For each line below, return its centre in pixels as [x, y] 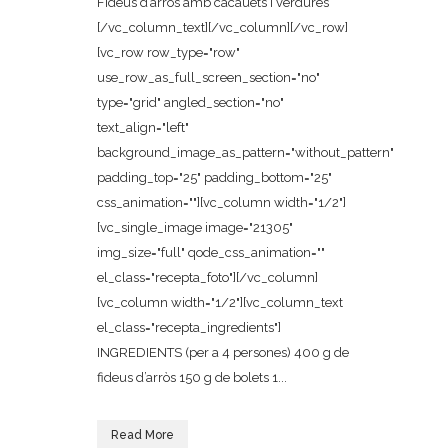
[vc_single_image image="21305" [195, 227]
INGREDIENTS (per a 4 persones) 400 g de [223, 352]
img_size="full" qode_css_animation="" [211, 252]
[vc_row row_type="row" [168, 52]
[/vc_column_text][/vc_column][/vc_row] [222, 27]
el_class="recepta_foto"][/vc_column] [207, 277]
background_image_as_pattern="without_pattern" [245, 152]
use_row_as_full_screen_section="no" [208, 77]
